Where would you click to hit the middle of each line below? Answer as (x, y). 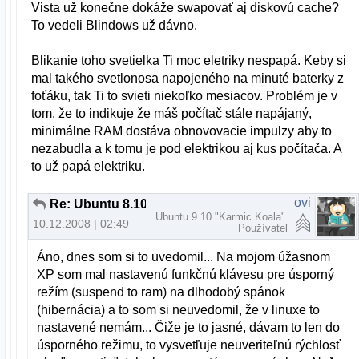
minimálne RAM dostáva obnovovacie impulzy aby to (182, 131)
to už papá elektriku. (89, 166)
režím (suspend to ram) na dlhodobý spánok (161, 292)
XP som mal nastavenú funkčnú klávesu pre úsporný (186, 275)
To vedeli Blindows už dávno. (115, 25)
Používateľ (263, 228)
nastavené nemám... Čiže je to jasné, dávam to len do (189, 328)
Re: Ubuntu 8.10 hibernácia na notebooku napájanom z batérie (224, 204)
